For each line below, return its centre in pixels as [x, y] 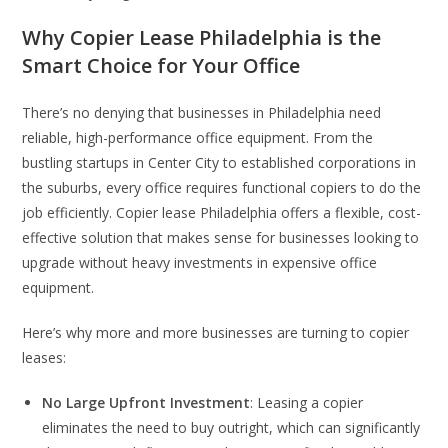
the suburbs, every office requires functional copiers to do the [222, 187]
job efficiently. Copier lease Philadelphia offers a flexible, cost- [222, 212]
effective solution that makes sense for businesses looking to [221, 237]
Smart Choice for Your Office [161, 65]
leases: [44, 357]
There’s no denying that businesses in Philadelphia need [202, 112]
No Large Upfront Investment [146, 402]
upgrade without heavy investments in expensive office [200, 262]
